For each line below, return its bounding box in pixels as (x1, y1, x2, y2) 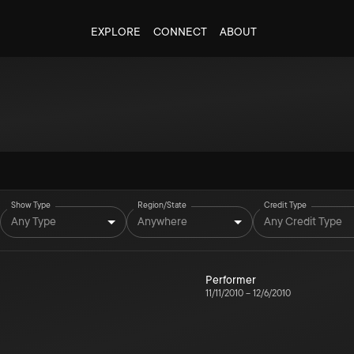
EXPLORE (90, 25, 141, 38)
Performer (205, 273, 256, 286)
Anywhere (137, 214, 187, 228)
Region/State (137, 200, 186, 210)
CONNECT (153, 25, 207, 38)
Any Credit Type (264, 214, 342, 228)
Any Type (11, 214, 56, 228)
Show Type (11, 200, 51, 210)
